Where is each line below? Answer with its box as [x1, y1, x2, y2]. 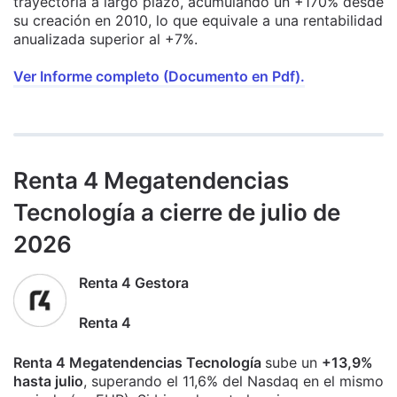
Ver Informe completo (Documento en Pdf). [13, 66, 305, 85]
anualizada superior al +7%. [13, 29, 198, 48]
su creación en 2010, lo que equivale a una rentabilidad [13, 11, 383, 29]
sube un [265, 353, 322, 371]
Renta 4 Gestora [79, 273, 189, 292]
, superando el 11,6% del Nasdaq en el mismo [83, 371, 384, 390]
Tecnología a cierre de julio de [13, 198, 340, 226]
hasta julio [13, 371, 83, 390]
